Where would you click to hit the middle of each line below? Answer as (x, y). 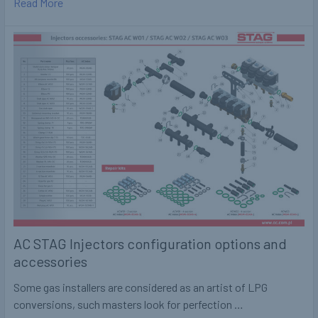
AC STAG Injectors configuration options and (150, 243)
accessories (50, 261)
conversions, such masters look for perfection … (128, 304)
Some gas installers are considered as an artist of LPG (141, 287)
